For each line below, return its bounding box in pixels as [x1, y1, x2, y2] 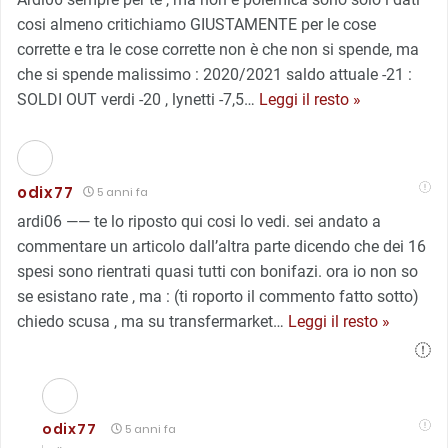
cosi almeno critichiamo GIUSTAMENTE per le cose [17, 14, 376, 34]
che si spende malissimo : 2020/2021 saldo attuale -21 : [17, 64, 412, 84]
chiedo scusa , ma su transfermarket [17, 311, 273, 331]
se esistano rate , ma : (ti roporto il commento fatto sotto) [17, 286, 419, 306]
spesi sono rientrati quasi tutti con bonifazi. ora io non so [17, 261, 418, 281]
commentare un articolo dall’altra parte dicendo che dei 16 [17, 236, 426, 256]
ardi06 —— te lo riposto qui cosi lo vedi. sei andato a [17, 211, 381, 231]
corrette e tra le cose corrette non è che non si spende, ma [17, 39, 419, 59]
